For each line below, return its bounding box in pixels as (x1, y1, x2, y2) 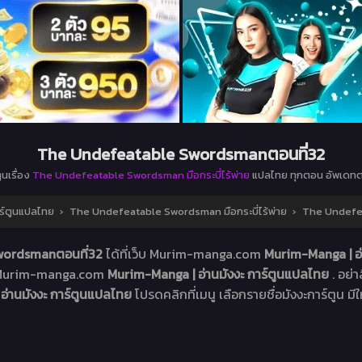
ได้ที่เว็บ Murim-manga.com (105, 244, 264, 264)
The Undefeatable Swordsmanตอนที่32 (37, 141, 325, 167)
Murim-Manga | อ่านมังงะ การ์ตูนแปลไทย (107, 264, 332, 284)
